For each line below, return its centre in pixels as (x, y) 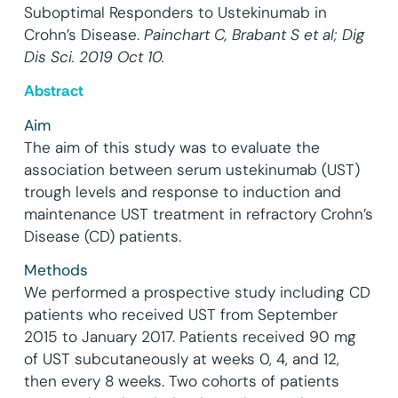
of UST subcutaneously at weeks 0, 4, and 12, (181, 359)
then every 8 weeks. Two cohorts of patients (181, 382)
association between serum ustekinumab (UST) (191, 169)
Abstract (53, 90)
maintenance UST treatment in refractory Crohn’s (198, 214)
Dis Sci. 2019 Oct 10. (94, 56)
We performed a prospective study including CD (197, 293)
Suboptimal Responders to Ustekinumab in (175, 12)
